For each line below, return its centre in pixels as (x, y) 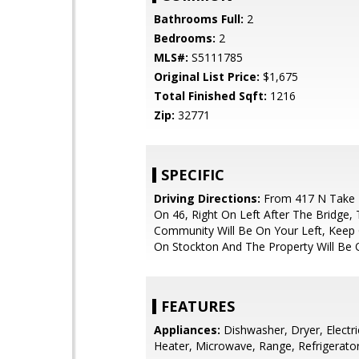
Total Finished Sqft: (210, 96)
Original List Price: (207, 77)
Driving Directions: (207, 198)
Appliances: (187, 330)
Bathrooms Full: (199, 19)
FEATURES (198, 306)
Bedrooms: (185, 38)
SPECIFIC (193, 175)
